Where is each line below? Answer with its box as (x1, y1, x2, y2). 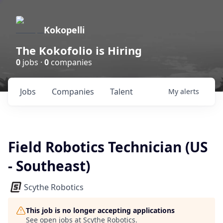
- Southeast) (8, 156, 90, 175)
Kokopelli (44, 24, 85, 36)
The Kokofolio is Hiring (16, 43, 142, 58)
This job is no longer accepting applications (26, 206, 175, 215)
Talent (110, 86, 133, 97)
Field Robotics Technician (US (8, 137, 208, 156)
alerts (180, 87, 199, 96)
